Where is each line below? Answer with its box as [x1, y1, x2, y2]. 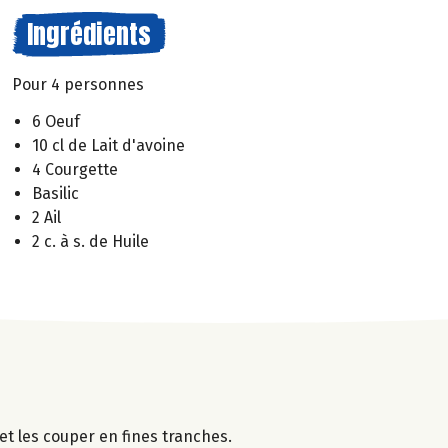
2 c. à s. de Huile [32, 231, 149, 251]
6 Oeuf [32, 111, 80, 131]
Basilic [32, 183, 79, 203]
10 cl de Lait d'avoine [32, 135, 185, 155]
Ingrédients [27, 14, 151, 54]
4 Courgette [32, 159, 118, 179]
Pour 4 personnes [12, 75, 144, 94]
